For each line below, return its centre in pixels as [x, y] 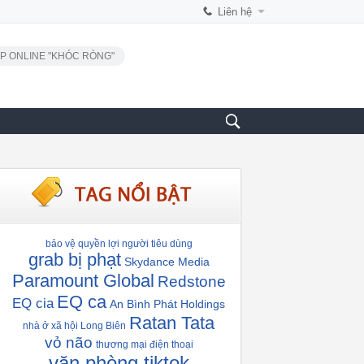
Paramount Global [83, 281]
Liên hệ [235, 12]
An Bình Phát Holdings [167, 304]
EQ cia [33, 303]
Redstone [191, 282]
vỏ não [68, 342]
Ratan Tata [172, 323]
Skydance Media [167, 262]
